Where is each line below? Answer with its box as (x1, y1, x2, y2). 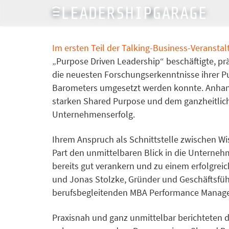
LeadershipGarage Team (62, 8, 136, 17)
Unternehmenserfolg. (52, 109, 135, 120)
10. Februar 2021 (156, 8, 207, 17)
